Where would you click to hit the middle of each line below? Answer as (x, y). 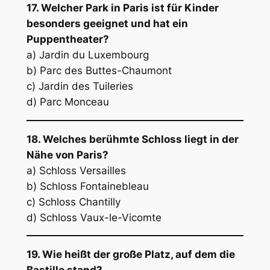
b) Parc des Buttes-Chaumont (99, 71)
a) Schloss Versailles (76, 170)
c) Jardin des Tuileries (80, 86)
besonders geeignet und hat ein (107, 24)
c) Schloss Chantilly (73, 202)
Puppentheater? (67, 39)
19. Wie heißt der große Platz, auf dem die (130, 255)
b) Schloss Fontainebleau (87, 186)
